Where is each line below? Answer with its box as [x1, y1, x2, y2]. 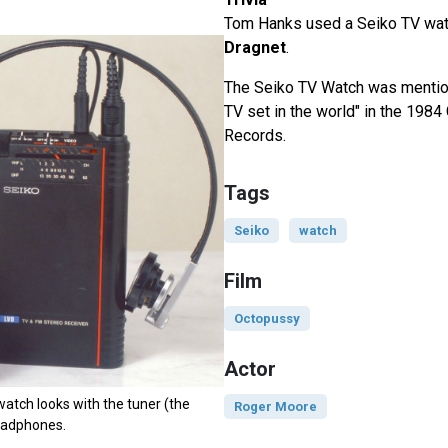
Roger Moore [233, 399, 317, 415]
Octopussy [233, 311, 300, 327]
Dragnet [223, 38, 286, 58]
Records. [223, 126, 286, 146]
